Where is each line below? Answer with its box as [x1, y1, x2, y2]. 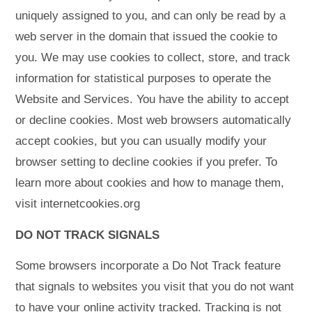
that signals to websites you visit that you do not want [15, 280, 295, 293]
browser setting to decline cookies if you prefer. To [15, 155, 278, 169]
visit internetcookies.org [15, 197, 141, 211]
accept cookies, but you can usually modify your [15, 134, 267, 148]
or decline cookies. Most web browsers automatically [15, 114, 292, 127]
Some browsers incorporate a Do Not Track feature [15, 259, 281, 272]
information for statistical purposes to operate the [15, 72, 272, 86]
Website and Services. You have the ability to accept [15, 93, 290, 107]
